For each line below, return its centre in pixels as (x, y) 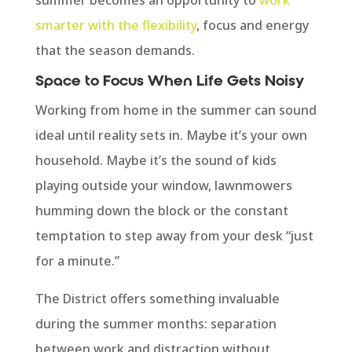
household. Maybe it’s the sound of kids (156, 160)
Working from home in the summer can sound (176, 110)
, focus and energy (252, 25)
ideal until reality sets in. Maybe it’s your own (171, 135)
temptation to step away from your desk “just (174, 235)
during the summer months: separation (156, 323)
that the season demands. (115, 50)
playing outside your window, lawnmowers (163, 185)
